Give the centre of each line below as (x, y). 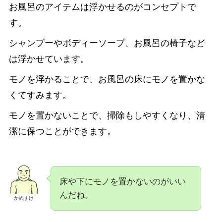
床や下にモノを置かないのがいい (122, 182)
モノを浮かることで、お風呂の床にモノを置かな (107, 80)
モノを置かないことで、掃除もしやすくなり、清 (107, 116)
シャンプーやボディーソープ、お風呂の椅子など (107, 43)
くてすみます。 (40, 95)
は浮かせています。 (49, 59)
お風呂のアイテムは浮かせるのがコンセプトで (102, 7)
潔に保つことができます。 (62, 132)
